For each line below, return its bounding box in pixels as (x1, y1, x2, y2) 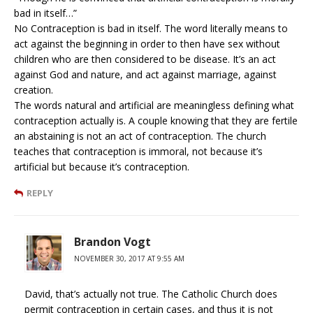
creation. (14, 82, 53, 96)
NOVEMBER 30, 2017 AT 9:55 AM (74, 253, 184, 263)
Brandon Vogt (74, 233, 151, 249)
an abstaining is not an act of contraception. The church (14, 129, 266, 143)
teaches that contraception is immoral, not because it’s (14, 144, 263, 158)
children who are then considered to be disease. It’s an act (14, 52, 276, 66)
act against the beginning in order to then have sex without (14, 36, 280, 50)
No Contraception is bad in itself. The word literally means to (14, 21, 288, 35)
